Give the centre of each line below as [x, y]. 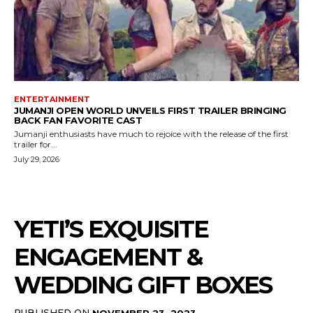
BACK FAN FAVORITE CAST [78, 120]
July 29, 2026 [37, 159]
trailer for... [36, 144]
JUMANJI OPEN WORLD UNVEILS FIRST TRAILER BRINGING [150, 110]
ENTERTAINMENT [52, 99]
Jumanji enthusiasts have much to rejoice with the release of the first [151, 133]
